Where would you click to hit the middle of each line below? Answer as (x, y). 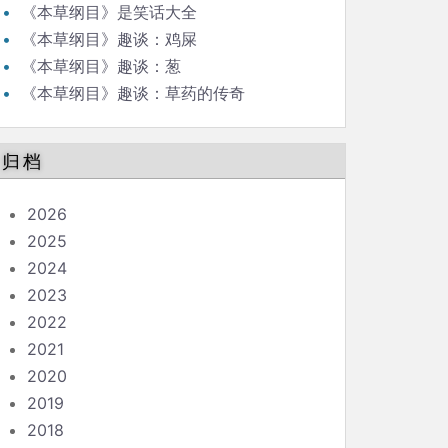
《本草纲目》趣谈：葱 (101, 66)
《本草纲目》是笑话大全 (109, 12)
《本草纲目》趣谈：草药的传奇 (133, 93)
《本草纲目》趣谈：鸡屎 (109, 39)
